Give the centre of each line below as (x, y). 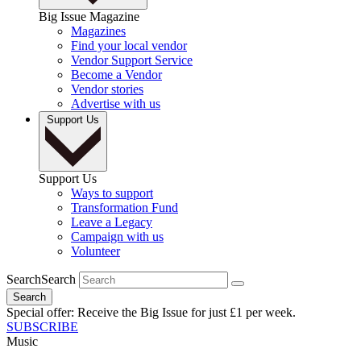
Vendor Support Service (132, 60)
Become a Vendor (116, 74)
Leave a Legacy (112, 222)
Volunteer (95, 251)
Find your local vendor (129, 45)
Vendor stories (107, 89)
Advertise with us (116, 103)
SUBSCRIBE (42, 327)
